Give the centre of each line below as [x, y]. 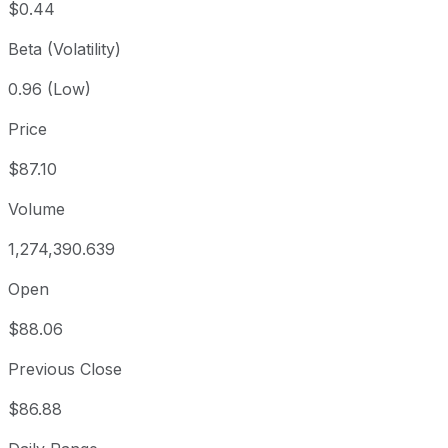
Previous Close [65, 369]
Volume [36, 209]
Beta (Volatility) [64, 49]
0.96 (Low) [49, 89]
